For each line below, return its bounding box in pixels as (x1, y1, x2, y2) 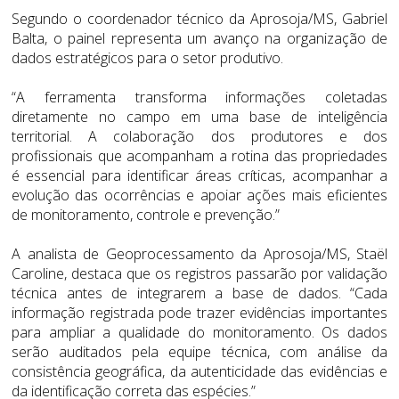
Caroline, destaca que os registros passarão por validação (12, 263, 387, 283)
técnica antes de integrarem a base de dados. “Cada (12, 282, 387, 303)
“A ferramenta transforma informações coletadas (12, 86, 387, 107)
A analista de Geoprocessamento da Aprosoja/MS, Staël (12, 243, 387, 264)
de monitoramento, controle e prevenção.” (12, 204, 280, 224)
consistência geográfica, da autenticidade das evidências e (12, 361, 387, 381)
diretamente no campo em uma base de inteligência (12, 106, 387, 126)
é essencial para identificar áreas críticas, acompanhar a (12, 165, 387, 185)
